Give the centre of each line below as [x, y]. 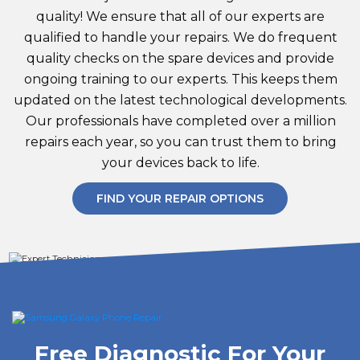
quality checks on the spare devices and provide [180, 59]
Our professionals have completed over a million [180, 121]
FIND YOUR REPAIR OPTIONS [180, 199]
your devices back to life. [180, 163]
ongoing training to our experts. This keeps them [180, 80]
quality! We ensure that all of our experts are [180, 17]
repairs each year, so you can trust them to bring [180, 142]
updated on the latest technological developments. [180, 100]
